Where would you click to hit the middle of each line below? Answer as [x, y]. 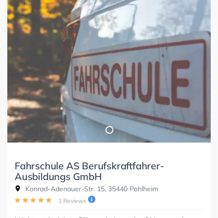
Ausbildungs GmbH [58, 176]
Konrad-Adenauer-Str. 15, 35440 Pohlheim [91, 189]
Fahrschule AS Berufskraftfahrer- [90, 165]
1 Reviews [72, 200]
